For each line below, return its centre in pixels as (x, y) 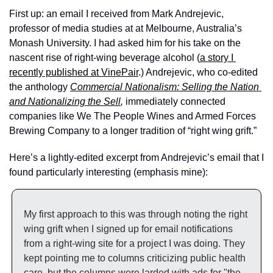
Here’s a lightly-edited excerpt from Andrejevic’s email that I (136, 158)
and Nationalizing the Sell (65, 101)
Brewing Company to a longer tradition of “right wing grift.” (134, 131)
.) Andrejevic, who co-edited (198, 72)
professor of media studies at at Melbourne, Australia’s (126, 28)
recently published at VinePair (74, 72)
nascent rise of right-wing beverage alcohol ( (105, 58)
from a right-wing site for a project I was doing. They (134, 243)
